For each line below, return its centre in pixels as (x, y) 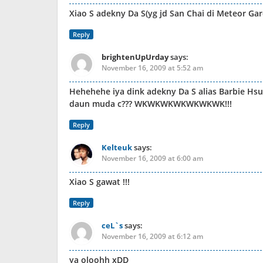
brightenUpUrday (135, 57)
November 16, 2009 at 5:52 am (152, 68)
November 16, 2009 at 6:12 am (152, 236)
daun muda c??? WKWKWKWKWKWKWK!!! (151, 103)
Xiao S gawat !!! (100, 181)
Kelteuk (117, 147)
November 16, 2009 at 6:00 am (152, 158)
